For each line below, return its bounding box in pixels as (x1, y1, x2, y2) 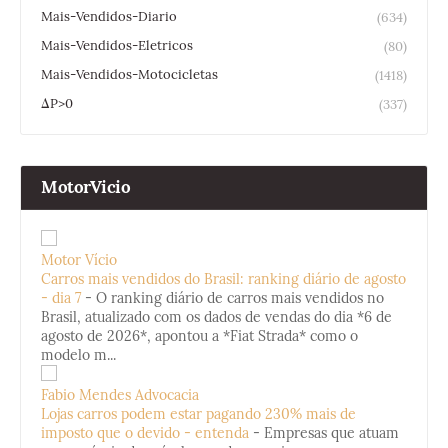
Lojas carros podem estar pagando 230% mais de (41, 404, 356, 423)
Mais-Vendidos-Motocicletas (41, 65, 218, 83)
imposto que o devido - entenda (41, 423, 249, 442)
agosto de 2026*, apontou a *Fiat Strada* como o (41, 326, 358, 345)
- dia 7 (41, 288, 81, 307)
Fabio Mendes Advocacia (41, 385, 199, 404)
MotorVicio (41, 175, 130, 198)
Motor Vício (41, 250, 117, 269)
